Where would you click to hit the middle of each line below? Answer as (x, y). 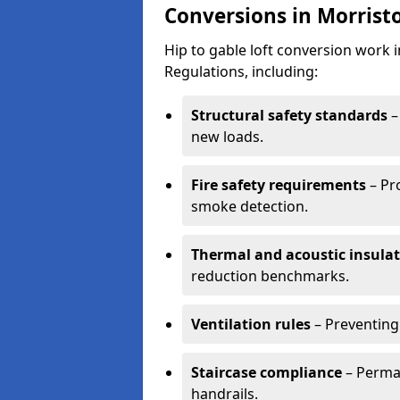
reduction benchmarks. (270, 276)
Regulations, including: (241, 71)
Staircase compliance (267, 372)
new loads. (227, 137)
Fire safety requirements (279, 185)
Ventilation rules (251, 324)
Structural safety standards (289, 115)
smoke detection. (250, 206)
